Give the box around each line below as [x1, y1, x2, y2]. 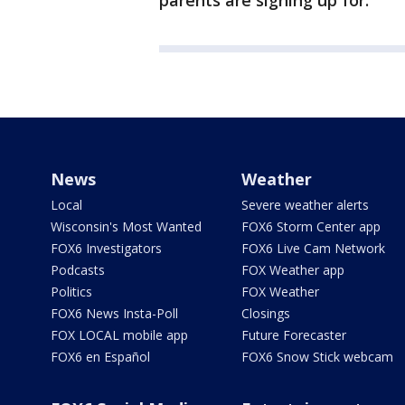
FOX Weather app [240, 261, 344, 278]
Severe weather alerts [240, 196, 369, 213]
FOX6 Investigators [51, 240, 162, 257]
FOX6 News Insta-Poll [51, 305, 178, 322]
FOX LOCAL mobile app [51, 326, 188, 344]
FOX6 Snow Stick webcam [240, 348, 393, 365]
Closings [240, 305, 290, 322]
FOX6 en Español [51, 348, 150, 365]
